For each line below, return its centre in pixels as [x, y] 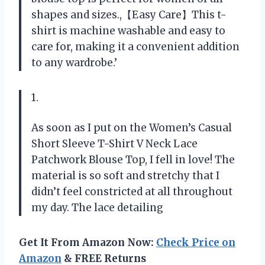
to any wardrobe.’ [74, 62]
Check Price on [196, 242]
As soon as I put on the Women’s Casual [132, 127]
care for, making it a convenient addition [135, 46]
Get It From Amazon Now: [88, 242]
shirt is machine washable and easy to [128, 30]
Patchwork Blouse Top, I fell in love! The [133, 159]
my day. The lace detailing [97, 207]
